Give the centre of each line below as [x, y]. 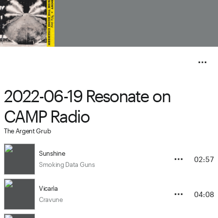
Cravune [51, 200]
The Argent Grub [27, 131]
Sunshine [52, 153]
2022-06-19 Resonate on [87, 96]
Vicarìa [48, 188]
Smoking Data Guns [67, 164]
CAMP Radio [47, 116]
